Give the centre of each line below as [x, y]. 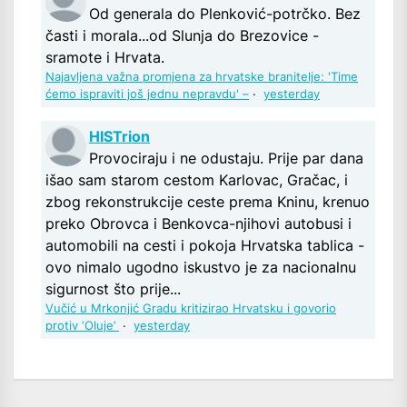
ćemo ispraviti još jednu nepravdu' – [147, 94]
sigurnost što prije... [113, 288]
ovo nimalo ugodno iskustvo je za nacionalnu [201, 267]
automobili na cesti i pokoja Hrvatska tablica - [205, 245]
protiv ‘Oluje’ [82, 325]
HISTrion [119, 136]
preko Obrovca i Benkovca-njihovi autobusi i [199, 223]
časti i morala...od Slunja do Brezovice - [182, 35]
